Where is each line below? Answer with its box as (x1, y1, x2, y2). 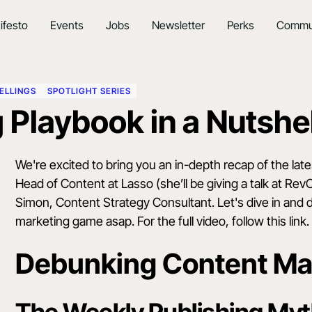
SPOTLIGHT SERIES (47, 85, 132, 96)
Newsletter (151, 18, 205, 32)
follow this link (232, 214, 307, 229)
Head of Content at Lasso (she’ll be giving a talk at (15, 176, 286, 192)
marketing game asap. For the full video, (15, 214, 233, 229)
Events (49, 18, 84, 32)
